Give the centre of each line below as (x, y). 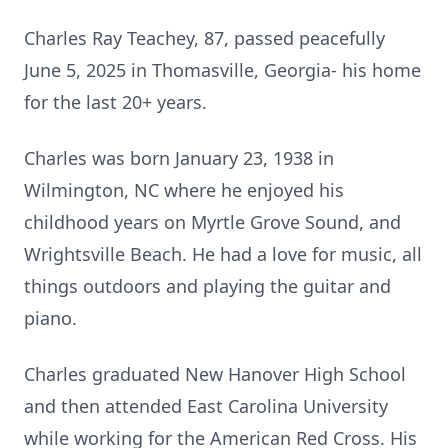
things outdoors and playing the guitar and (207, 286)
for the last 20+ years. (115, 102)
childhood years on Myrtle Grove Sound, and (212, 222)
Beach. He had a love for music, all (273, 254)
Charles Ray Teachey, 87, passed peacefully (204, 38)
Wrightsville (74, 254)
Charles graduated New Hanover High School (215, 374)
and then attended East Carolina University (206, 406)
